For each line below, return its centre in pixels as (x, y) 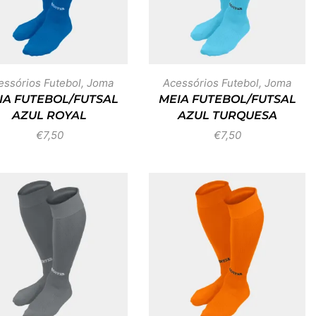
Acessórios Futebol (211, 83)
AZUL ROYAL (49, 115)
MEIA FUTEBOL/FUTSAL (227, 99)
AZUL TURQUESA (227, 115)
